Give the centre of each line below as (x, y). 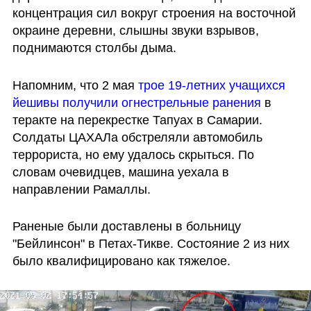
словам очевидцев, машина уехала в (120, 172)
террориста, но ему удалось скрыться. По (133, 154)
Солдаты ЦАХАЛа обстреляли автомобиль (137, 137)
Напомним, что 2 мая (75, 85)
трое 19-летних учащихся (211, 85)
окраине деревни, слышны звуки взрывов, (135, 30)
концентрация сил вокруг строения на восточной (154, 13)
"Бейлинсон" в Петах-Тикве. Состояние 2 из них (151, 244)
